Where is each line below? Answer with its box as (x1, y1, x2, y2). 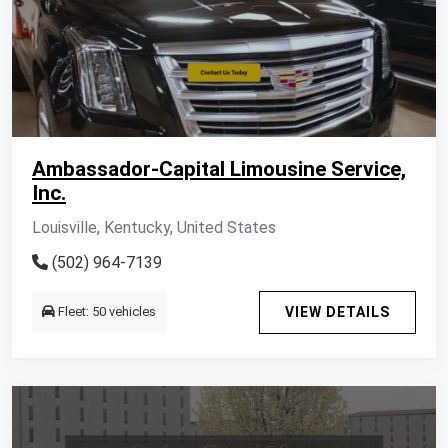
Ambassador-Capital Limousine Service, (32, 157, 406, 181)
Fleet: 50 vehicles (55, 304, 156, 319)
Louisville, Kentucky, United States (32, 218, 276, 237)
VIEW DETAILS (285, 304, 390, 320)
